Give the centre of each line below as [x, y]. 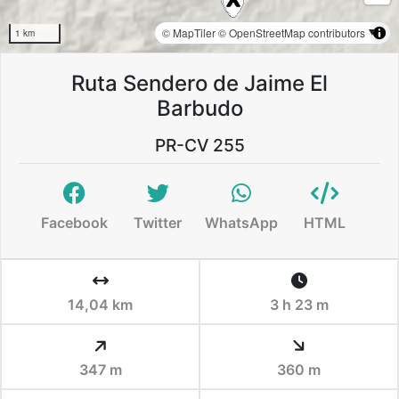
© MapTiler [189, 33]
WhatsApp [241, 223]
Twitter [158, 223]
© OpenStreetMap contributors [292, 33]
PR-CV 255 [199, 146]
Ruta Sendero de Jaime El [199, 84]
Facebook [75, 223]
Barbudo [199, 109]
